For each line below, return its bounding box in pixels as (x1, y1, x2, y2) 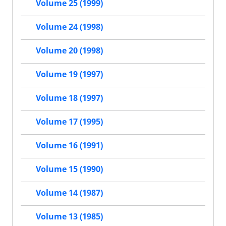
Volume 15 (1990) (36, 163, 103, 175)
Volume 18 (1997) (36, 92, 103, 104)
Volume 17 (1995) (36, 116, 103, 128)
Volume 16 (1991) (36, 140, 103, 151)
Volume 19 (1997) (36, 69, 103, 80)
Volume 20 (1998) (36, 45, 103, 56)
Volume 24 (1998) (36, 21, 103, 33)
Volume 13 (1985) (36, 211, 103, 222)
